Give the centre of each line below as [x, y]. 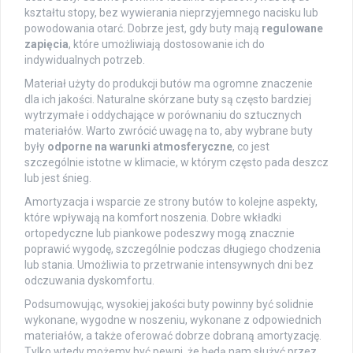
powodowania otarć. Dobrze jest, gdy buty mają [143, 29]
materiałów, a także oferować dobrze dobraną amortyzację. [173, 336]
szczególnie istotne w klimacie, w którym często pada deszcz [176, 163]
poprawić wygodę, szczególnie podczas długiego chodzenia [173, 249]
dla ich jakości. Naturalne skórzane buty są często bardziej [168, 100]
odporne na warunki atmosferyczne [140, 147]
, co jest [251, 147]
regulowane [292, 29]
